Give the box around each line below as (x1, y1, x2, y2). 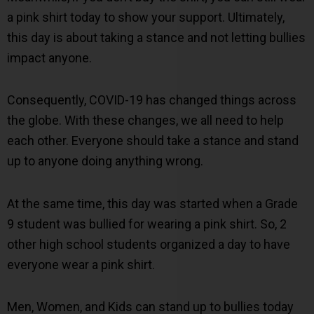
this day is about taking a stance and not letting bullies (7, 29, 306, 45)
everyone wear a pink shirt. (7, 257, 155, 272)
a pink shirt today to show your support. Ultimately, (7, 9, 285, 25)
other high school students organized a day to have (7, 236, 290, 252)
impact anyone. (7, 50, 92, 65)
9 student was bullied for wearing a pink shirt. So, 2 (7, 216, 287, 231)
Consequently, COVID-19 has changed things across (7, 93, 296, 108)
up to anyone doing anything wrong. (7, 153, 203, 169)
